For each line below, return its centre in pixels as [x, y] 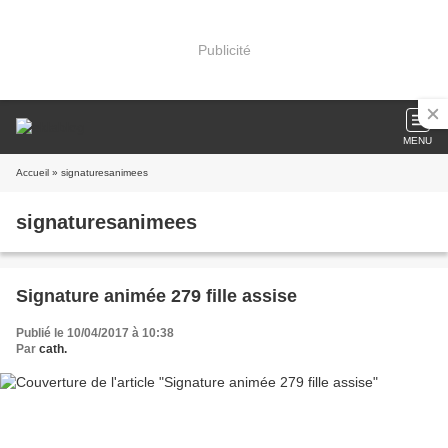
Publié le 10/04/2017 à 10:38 [95, 333]
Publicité [224, 49]
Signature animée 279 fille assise [156, 296]
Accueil [32, 172]
